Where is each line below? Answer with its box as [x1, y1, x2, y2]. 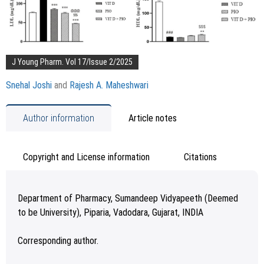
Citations [184, 151, 217, 163]
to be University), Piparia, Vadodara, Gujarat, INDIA [18, 207, 203, 219]
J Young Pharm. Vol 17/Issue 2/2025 [12, 57, 133, 67]
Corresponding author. [18, 235, 98, 247]
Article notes [128, 113, 177, 124]
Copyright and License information [23, 151, 150, 163]
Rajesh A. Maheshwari [70, 80, 148, 91]
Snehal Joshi [6, 80, 52, 91]
